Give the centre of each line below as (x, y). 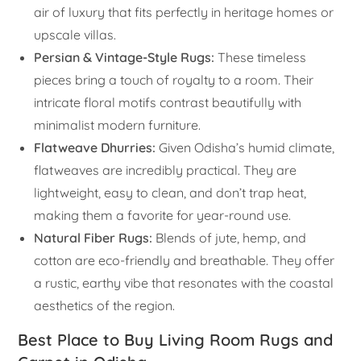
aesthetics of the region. (105, 305)
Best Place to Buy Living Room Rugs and (176, 339)
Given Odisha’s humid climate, (245, 147)
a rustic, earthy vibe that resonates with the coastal (184, 282)
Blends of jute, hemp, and (230, 237)
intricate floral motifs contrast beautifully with (168, 102)
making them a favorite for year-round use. (163, 215)
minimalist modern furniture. (118, 124)
